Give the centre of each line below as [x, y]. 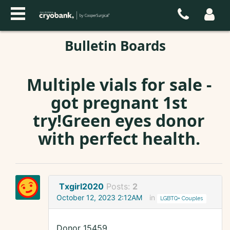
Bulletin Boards [115, 46]
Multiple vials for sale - [119, 84]
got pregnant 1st [119, 102]
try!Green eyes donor [119, 120]
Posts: [119, 187]
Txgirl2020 [81, 187]
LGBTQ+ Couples [182, 198]
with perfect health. [119, 138]
